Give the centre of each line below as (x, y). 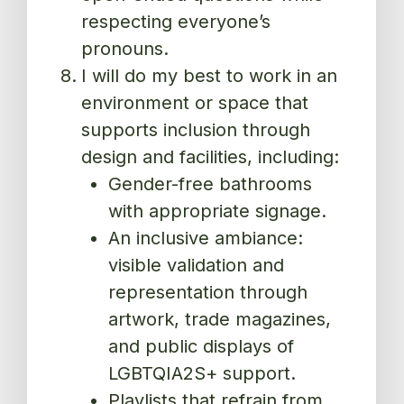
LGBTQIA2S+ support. (202, 374)
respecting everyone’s (176, 22)
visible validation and (197, 266)
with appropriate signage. (218, 211)
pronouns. (125, 49)
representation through (208, 293)
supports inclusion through (196, 130)
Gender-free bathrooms (211, 184)
